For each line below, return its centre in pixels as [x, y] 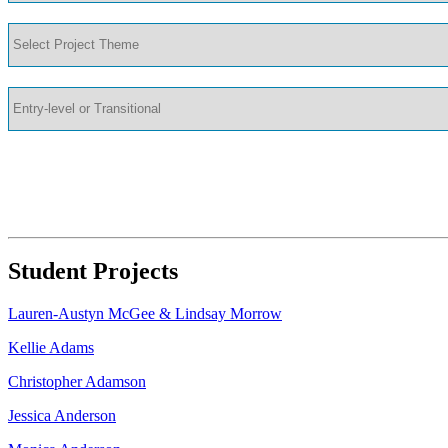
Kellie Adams [51, 348]
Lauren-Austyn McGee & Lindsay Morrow [145, 314]
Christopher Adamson [77, 382]
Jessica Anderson [62, 416]
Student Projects [93, 271]
